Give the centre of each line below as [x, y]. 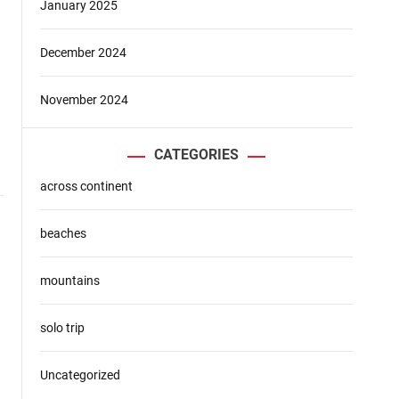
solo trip [62, 328]
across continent [86, 186]
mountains [70, 281]
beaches [63, 233]
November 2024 [84, 100]
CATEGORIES [196, 155]
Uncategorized [80, 375]
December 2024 [83, 53]
